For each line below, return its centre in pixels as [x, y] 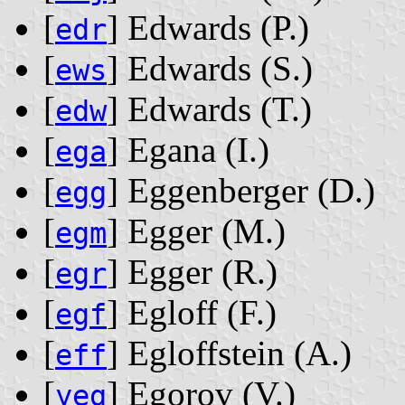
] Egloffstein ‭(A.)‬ [229, 353]
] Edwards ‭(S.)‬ [210, 69]
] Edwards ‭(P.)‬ [208, 28]
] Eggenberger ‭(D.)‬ [241, 191]
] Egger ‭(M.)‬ [196, 231]
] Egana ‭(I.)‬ [188, 150]
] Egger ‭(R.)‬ [192, 272]
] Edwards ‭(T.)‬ [209, 109]
